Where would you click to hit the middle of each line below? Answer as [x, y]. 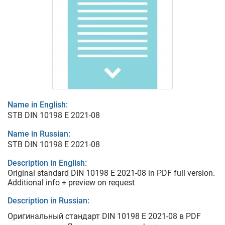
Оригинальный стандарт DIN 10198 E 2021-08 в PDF [104, 216]
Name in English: [38, 105]
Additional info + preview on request [71, 183]
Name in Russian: [39, 134]
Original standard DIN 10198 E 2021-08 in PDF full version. [111, 173]
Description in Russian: [48, 201]
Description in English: [47, 163]
